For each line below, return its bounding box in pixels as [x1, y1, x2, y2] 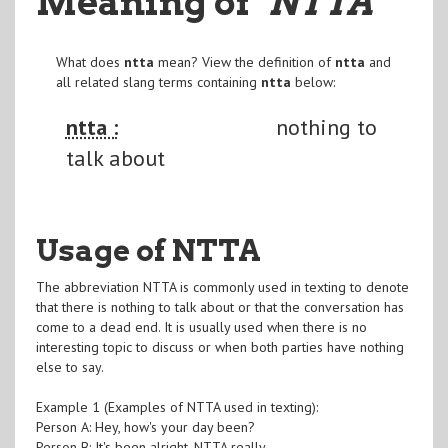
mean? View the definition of [153, 52, 335, 71]
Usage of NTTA [35, 231, 261, 268]
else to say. [35, 357, 104, 376]
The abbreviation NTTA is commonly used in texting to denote [35, 277, 409, 296]
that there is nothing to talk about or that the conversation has [35, 297, 404, 316]
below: [290, 72, 335, 91]
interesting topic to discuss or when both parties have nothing [35, 337, 404, 356]
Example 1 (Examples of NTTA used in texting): [35, 397, 318, 416]
